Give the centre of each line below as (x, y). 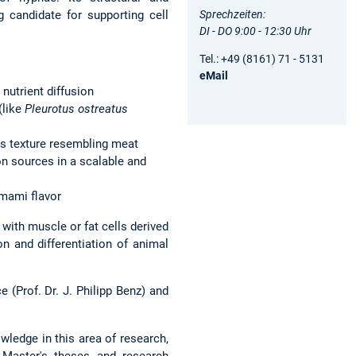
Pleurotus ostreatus (76, 109)
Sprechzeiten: (232, 14)
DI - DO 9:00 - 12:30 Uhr (255, 31)
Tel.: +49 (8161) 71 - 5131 (262, 58)
